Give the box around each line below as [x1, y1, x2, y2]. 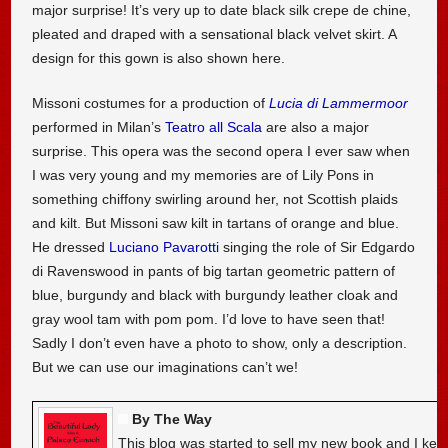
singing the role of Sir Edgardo [219, 239, 416, 256]
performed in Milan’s [32, 119, 166, 136]
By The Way [132, 410, 213, 427]
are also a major [262, 119, 370, 136]
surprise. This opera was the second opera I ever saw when [32, 143, 411, 160]
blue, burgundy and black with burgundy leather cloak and [32, 287, 399, 304]
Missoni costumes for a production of [32, 95, 270, 112]
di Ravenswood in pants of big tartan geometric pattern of [32, 263, 396, 280]
